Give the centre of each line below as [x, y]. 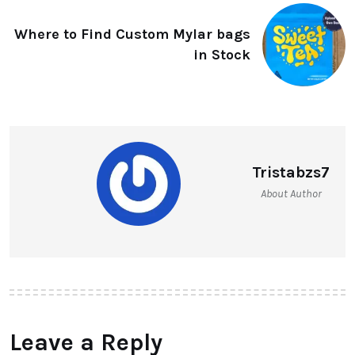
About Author [291, 193]
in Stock [222, 55]
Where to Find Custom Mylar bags [132, 34]
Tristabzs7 [291, 172]
